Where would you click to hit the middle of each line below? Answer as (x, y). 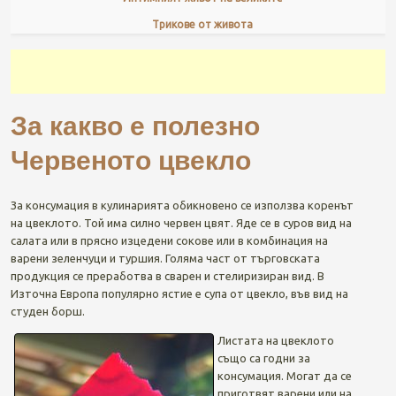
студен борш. (47, 311)
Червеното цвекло (130, 158)
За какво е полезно (135, 124)
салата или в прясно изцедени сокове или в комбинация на (169, 240)
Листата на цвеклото (275, 340)
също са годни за (263, 358)
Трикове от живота (202, 24)
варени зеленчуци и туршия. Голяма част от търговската (165, 258)
